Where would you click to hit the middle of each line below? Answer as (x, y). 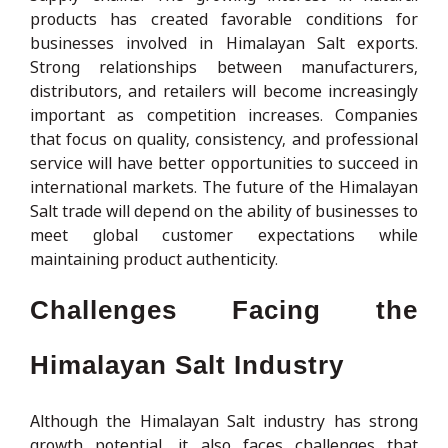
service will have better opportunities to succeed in (224, 162)
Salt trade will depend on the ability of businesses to (224, 210)
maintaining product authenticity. (154, 258)
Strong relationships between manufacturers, (224, 66)
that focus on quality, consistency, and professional (224, 138)
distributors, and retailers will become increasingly (224, 90)
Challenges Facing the (224, 309)
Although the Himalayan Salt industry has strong (224, 420)
